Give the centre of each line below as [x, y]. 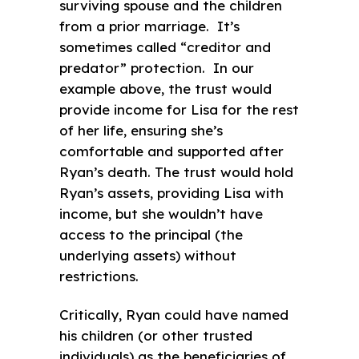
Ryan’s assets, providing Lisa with [171, 192]
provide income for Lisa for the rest [179, 109]
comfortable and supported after [171, 151]
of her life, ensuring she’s [141, 130]
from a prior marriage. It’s [149, 26]
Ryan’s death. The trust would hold [176, 171]
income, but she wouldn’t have [161, 213]
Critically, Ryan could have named [174, 314]
